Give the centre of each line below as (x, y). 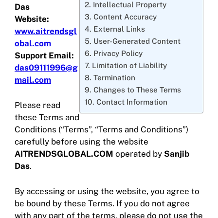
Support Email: (44, 55)
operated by (139, 154)
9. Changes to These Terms (133, 89)
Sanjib (177, 154)
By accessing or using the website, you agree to (107, 191)
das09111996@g (46, 67)
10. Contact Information (126, 101)
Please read (37, 105)
